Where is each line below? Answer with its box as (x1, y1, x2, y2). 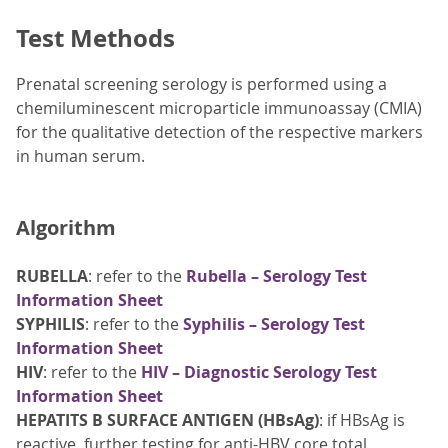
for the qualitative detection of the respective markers (16, 121, 423, 144)
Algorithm (16, 214, 116, 242)
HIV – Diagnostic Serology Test (141, 361, 377, 384)
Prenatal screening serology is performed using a (16, 73, 387, 96)
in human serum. (16, 145, 145, 168)
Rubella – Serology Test (186, 265, 367, 288)
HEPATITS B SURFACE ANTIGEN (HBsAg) (16, 409, 319, 432)
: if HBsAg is (319, 409, 405, 432)
